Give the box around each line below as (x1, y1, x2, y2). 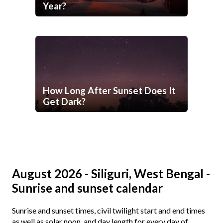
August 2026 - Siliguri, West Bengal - (12, 166, 210, 181)
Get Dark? (43, 96, 86, 108)
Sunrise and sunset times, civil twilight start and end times (12, 206, 205, 216)
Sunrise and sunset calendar (12, 181, 163, 196)
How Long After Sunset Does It (43, 85, 176, 97)
